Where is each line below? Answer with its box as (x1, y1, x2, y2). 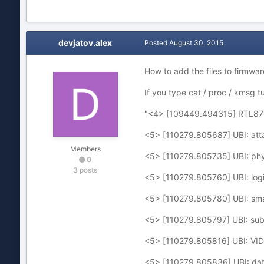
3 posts (73, 166, 98, 174)
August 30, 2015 (169, 38, 223, 47)
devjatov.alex (58, 38, 113, 48)
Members (70, 144, 101, 153)
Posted (144, 38, 169, 47)
